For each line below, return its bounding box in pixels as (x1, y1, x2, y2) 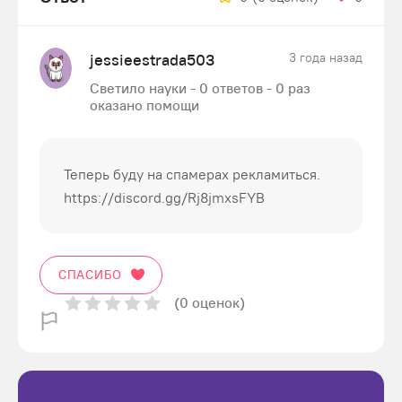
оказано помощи (89, 96, 199, 114)
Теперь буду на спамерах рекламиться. (64, 165, 320, 183)
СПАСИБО (58, 267, 122, 283)
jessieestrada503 (89, 49, 214, 70)
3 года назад (289, 49, 363, 66)
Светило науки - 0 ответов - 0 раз (89, 79, 310, 97)
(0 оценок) (174, 293, 245, 311)
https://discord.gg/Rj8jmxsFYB (64, 188, 265, 206)
